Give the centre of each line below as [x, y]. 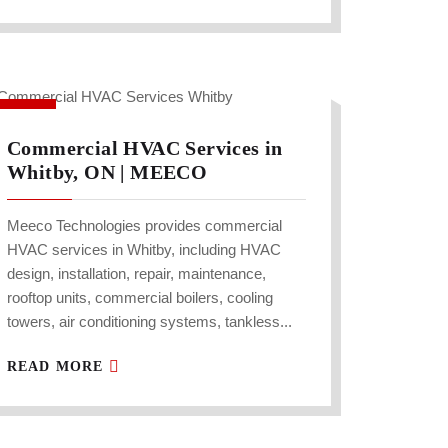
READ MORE [58, 367]
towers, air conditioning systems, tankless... [149, 322]
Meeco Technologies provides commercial [144, 226]
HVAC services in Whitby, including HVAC [144, 250]
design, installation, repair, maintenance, [136, 274]
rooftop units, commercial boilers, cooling [140, 298]
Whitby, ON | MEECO [107, 172]
